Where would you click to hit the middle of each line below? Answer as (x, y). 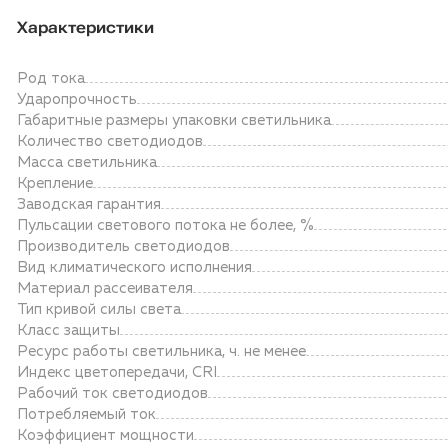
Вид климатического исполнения (134, 267)
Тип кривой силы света (99, 309)
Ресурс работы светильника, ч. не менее (161, 351)
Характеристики (85, 27)
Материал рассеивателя (105, 288)
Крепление (55, 183)
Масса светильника (87, 162)
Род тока (51, 78)
